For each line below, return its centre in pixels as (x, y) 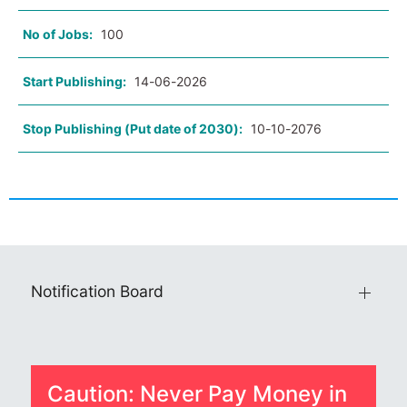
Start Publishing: (74, 82)
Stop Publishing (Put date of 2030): (133, 129)
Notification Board (97, 292)
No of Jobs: (58, 35)
